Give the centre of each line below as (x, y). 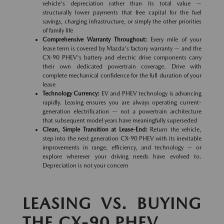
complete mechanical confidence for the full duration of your (122, 76)
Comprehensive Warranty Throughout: (95, 40)
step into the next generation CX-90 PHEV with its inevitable (122, 139)
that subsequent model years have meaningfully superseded (120, 121)
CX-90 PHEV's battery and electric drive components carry (122, 58)
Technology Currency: (71, 94)
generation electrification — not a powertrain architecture (122, 112)
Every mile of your (174, 40)
